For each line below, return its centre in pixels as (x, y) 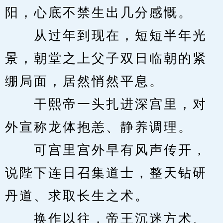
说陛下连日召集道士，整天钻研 (106, 173)
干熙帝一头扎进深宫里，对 (106, 104)
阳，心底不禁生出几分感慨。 (99, 13)
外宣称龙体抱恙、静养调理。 (99, 127)
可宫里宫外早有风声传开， (106, 150)
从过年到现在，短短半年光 (106, 36)
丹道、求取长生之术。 (77, 196)
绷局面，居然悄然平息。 (84, 81)
